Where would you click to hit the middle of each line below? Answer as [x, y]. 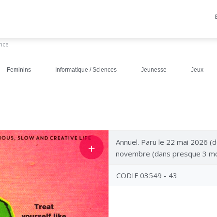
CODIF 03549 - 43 [147, 175]
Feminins [19, 70]
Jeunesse [154, 70]
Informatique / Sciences [86, 70]
